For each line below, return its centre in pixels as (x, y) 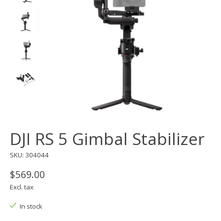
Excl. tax (22, 187)
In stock (31, 206)
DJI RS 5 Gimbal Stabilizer (107, 139)
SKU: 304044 (29, 155)
